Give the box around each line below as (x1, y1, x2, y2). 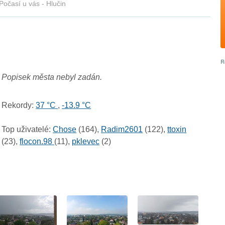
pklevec (72, 137, 100, 146)
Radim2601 (101, 125, 143, 134)
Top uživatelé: (2, 125, 51, 134)
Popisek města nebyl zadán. (2, 73, 102, 82)
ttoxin (167, 125, 187, 134)
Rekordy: (2, 101, 34, 110)
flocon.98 (20, 137, 55, 146)
